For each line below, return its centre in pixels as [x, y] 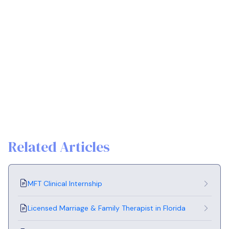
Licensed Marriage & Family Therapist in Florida [107, 208]
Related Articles [59, 146]
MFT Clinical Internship [65, 183]
